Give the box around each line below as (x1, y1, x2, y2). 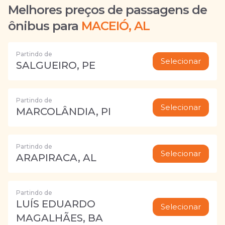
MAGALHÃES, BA (16, 212, 103, 224)
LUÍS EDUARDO (16, 198, 95, 210)
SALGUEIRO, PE (16, 59, 95, 71)
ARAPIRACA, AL (16, 152, 96, 164)
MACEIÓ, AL (81, 19, 150, 33)
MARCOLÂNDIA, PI (16, 105, 111, 118)
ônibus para (8, 19, 78, 33)
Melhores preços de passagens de (8, 3, 207, 17)
